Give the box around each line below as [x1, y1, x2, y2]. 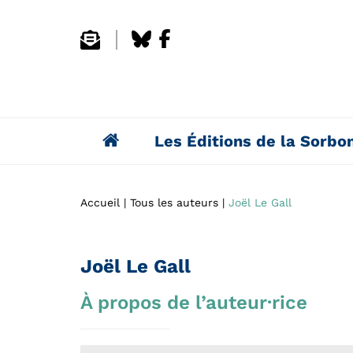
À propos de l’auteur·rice [80, 292, 307, 314]
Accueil [80, 196, 120, 210]
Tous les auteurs [130, 196, 218, 210]
